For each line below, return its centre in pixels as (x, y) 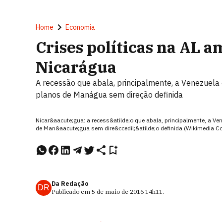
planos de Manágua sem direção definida (109, 95)
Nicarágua (76, 67)
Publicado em (72, 192)
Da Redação (70, 184)
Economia (80, 27)
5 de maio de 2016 (118, 192)
